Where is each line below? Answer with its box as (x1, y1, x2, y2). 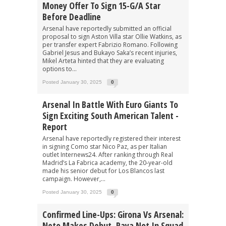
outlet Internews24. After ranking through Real (42, 150, 173, 159)
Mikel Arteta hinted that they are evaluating (42, 56, 164, 65)
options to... (42, 64, 77, 73)
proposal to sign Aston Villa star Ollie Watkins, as (42, 32, 182, 41)
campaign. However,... (42, 174, 105, 183)
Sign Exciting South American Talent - (42, 109, 179, 122)
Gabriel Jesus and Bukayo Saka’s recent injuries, (42, 48, 177, 57)
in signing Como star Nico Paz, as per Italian (42, 142, 167, 151)
